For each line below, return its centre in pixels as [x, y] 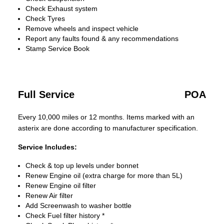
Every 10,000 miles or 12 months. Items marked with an [106, 117]
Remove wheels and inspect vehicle [82, 28]
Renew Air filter [49, 195]
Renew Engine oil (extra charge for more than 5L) [104, 175]
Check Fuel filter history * [65, 215]
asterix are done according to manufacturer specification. [108, 128]
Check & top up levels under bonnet [82, 165]
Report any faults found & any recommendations [102, 38]
